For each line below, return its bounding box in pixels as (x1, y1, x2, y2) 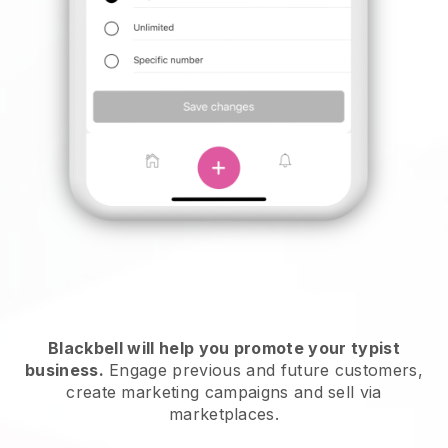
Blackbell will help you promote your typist (48, 338, 400, 359)
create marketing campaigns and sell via (66, 382, 382, 403)
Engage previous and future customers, (103, 360, 424, 381)
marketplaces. (168, 404, 280, 425)
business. (24, 360, 104, 381)
